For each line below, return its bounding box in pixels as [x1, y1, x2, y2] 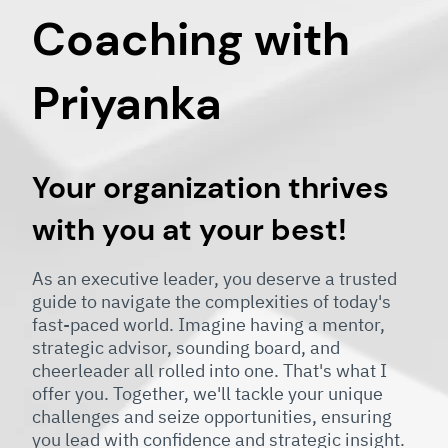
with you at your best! [32, 209, 347, 249]
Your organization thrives [32, 167, 389, 207]
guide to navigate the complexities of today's [32, 289, 391, 313]
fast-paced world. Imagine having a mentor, [32, 312, 385, 336]
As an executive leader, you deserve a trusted [32, 266, 397, 290]
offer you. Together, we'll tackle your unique [32, 381, 383, 405]
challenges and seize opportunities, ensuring [32, 404, 392, 428]
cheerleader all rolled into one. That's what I [32, 358, 387, 382]
